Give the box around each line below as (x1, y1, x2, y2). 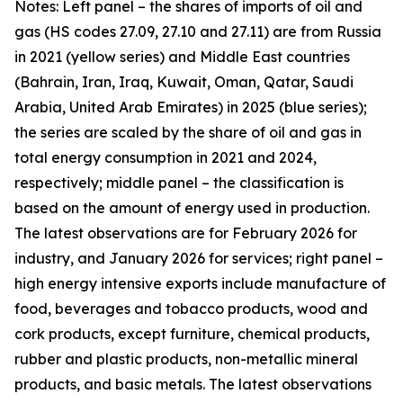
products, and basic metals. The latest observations (14, 375, 372, 393)
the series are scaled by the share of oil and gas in (14, 123, 362, 141)
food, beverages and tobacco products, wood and (14, 300, 368, 318)
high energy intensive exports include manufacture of (14, 274, 386, 292)
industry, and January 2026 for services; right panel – (14, 249, 383, 267)
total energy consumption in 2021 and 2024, (14, 148, 317, 166)
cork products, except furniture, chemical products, (14, 325, 370, 343)
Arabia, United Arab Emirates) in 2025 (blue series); (14, 98, 367, 116)
